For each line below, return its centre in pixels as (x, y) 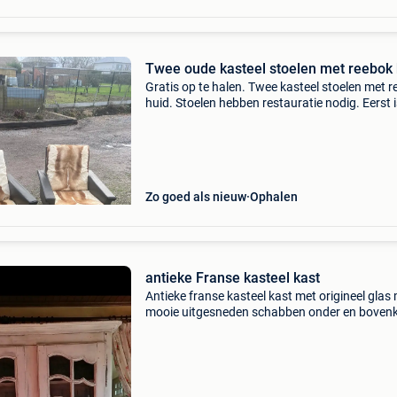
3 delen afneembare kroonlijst (226, 328)
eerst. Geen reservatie (204, 119)
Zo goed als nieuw (195, 197)
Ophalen (273, 197)
